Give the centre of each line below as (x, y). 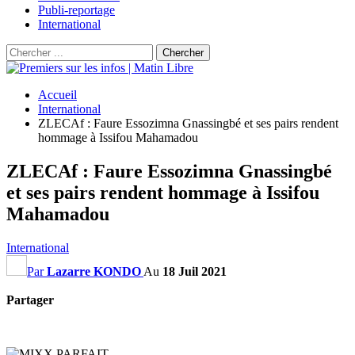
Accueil (57, 95)
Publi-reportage (76, 10)
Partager (30, 300)
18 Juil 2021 (195, 271)
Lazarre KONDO (94, 271)
